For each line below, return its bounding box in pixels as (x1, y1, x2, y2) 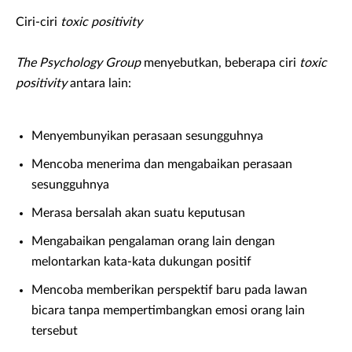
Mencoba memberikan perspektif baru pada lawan (31, 284, 307, 297)
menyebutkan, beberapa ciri (141, 57, 299, 70)
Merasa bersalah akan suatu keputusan (31, 207, 245, 220)
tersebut (31, 324, 78, 338)
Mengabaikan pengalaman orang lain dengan (31, 235, 275, 248)
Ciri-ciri (16, 16, 60, 29)
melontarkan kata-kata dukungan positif (31, 255, 251, 269)
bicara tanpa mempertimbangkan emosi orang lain (31, 304, 305, 317)
